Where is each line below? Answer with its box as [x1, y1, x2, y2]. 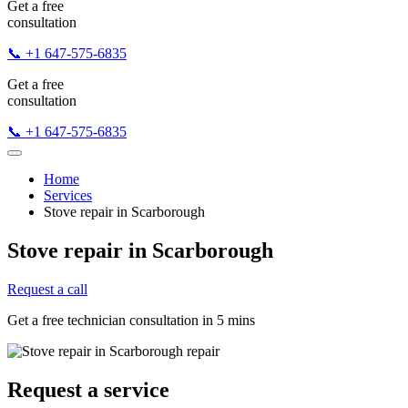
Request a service [7, 377, 169, 402]
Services [44, 188, 92, 203]
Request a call [7, 280, 87, 297]
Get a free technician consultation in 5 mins [7, 311, 255, 328]
